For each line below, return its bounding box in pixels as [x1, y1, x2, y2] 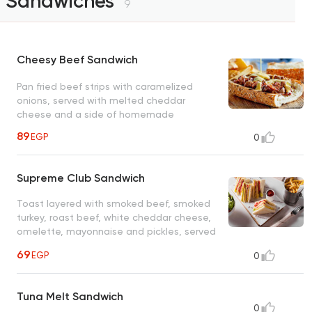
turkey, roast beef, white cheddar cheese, [17, 212, 211, 224]
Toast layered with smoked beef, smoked [17, 198, 210, 210]
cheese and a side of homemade [17, 108, 174, 120]
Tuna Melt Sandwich [17, 290, 123, 304]
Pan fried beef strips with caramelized [17, 80, 193, 92]
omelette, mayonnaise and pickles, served [17, 226, 216, 237]
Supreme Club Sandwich [17, 171, 145, 185]
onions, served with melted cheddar [17, 94, 185, 106]
